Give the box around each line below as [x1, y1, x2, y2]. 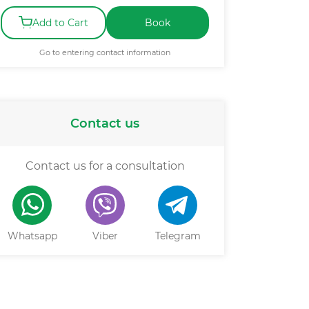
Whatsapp [7, 230, 57, 242]
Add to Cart [32, 17, 88, 29]
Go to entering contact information [39, 48, 170, 57]
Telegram [154, 230, 201, 242]
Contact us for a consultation [25, 159, 185, 172]
